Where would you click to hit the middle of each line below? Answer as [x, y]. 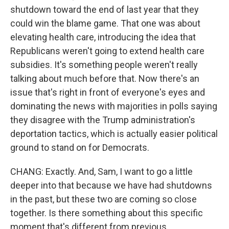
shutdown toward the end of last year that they [105, 9]
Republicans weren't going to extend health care [107, 51]
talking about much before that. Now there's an [105, 78]
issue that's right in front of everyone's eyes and [108, 92]
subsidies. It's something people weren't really [104, 65]
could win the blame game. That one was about [105, 23]
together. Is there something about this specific [107, 213]
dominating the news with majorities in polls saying [114, 106]
